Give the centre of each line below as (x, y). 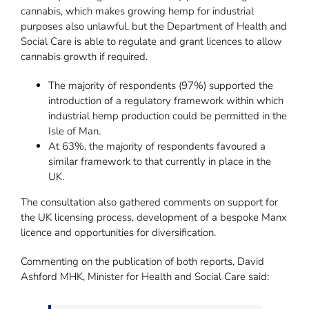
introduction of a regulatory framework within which (166, 101)
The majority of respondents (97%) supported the (161, 86)
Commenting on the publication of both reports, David (142, 262)
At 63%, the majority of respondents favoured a (157, 147)
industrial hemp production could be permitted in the (168, 116)
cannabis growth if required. (84, 57)
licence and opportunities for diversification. (118, 233)
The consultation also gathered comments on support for (149, 202)
